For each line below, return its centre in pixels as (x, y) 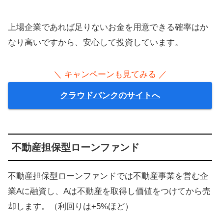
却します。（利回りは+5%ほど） (70, 206)
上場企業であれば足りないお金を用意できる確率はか (108, 27)
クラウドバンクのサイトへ (110, 96)
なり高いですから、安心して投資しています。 (96, 43)
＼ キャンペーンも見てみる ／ (110, 75)
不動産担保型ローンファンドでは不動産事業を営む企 (108, 176)
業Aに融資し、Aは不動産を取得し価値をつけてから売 (109, 191)
